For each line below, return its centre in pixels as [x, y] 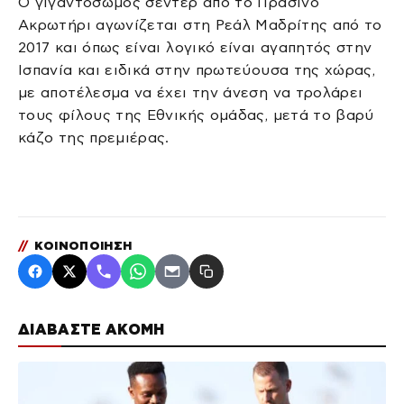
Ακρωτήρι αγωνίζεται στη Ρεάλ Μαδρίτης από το [200, 25]
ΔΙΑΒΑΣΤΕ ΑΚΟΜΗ [92, 330]
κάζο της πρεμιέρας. [94, 138]
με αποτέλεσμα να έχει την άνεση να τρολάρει [191, 93]
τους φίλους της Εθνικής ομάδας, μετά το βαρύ [196, 115]
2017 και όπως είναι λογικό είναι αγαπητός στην [195, 48]
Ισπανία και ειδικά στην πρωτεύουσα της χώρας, [197, 70]
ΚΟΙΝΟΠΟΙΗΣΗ [81, 246]
